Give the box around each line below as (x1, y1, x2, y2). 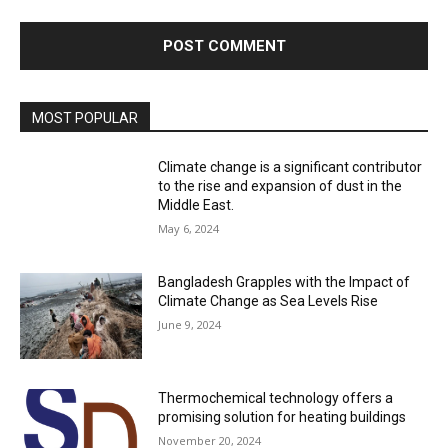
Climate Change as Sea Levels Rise (158, 293, 379, 310)
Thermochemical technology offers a (158, 389, 394, 406)
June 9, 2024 (158, 317, 222, 333)
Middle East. (158, 196, 235, 213)
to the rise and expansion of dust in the (158, 177, 403, 194)
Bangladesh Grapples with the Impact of (158, 274, 411, 291)
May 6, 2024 (158, 220, 220, 236)
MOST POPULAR (32, 109, 138, 126)
